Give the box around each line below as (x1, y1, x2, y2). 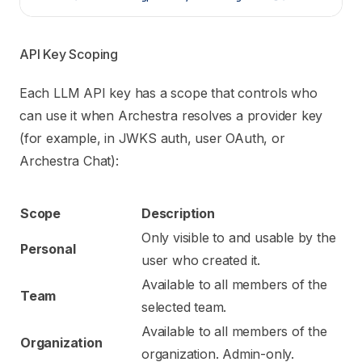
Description (141, 205, 215, 221)
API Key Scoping (19, 46, 118, 62)
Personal (20, 241, 76, 257)
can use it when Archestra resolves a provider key (19, 107, 323, 124)
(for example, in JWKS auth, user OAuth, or (19, 130, 285, 146)
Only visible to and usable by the (141, 229, 336, 246)
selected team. (141, 299, 227, 315)
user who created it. (141, 252, 261, 268)
